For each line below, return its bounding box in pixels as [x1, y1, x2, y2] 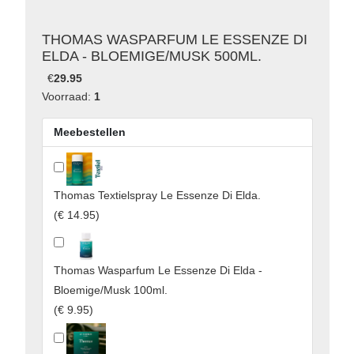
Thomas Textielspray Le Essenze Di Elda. [53, 189, 261, 202]
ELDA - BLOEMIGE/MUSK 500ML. [41, 48, 262, 65]
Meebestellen [53, 126, 126, 139]
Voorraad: [41, 90, 94, 104]
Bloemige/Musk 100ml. [53, 284, 168, 297]
